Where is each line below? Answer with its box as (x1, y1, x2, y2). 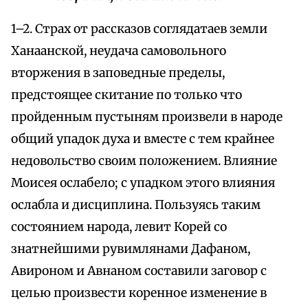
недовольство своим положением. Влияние (11, 153, 277, 169)
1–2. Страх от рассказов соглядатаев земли (11, 21, 267, 37)
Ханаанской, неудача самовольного (11, 43, 226, 59)
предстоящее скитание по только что (11, 87, 242, 103)
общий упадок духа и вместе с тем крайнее (11, 131, 274, 147)
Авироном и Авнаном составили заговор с (11, 263, 267, 279)
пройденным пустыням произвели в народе (11, 109, 283, 125)
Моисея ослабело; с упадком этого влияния (11, 175, 275, 191)
